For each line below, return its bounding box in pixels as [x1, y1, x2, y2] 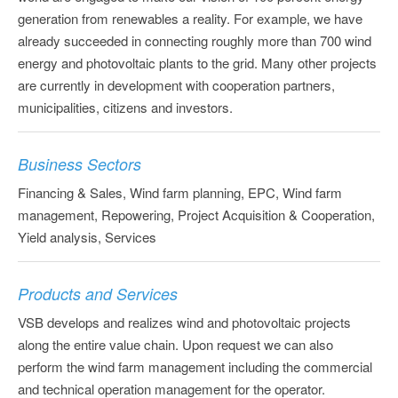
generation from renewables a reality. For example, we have [18, 8, 362, 28]
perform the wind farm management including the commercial [18, 356, 372, 376]
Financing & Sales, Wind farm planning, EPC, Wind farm [18, 182, 342, 202]
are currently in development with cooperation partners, [18, 75, 335, 94]
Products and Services [18, 282, 178, 305]
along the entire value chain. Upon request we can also [18, 334, 333, 354]
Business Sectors [18, 152, 141, 175]
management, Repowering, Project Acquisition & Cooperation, [18, 204, 375, 224]
